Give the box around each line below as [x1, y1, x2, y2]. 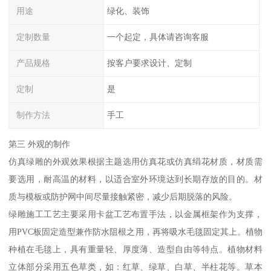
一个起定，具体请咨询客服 [106, 32, 209, 42]
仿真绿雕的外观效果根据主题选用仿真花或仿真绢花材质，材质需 [8, 157, 263, 167]
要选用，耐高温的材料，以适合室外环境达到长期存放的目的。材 [8, 174, 263, 184]
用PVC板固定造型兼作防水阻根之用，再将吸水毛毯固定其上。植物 [8, 227, 263, 237]
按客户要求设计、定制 [106, 58, 192, 68]
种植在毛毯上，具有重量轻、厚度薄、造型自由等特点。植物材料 [8, 244, 263, 255]
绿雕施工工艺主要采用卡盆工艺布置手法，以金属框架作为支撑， [8, 209, 263, 220]
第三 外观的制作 [8, 139, 71, 149]
